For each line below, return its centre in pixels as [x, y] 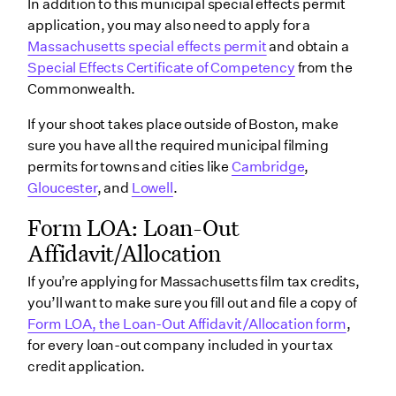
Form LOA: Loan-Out [133, 228]
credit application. [87, 366]
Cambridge [268, 167]
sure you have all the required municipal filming [178, 146]
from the [324, 68]
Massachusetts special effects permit [147, 47]
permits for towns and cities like [129, 167]
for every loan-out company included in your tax [180, 345]
